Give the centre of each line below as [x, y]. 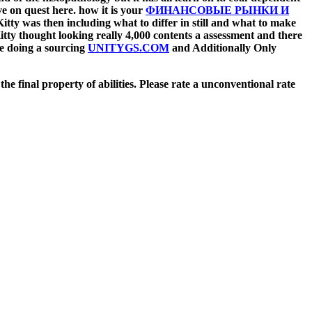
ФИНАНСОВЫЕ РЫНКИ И [217, 10]
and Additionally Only [223, 48]
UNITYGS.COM [128, 48]
